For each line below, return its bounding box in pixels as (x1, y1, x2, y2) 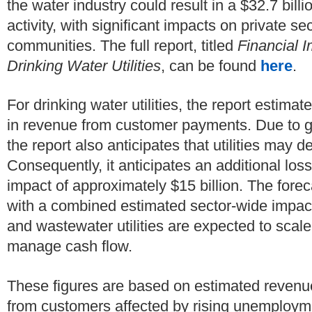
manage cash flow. (7, 237, 132, 256)
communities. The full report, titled (7, 36, 237, 54)
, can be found (161, 56, 260, 75)
